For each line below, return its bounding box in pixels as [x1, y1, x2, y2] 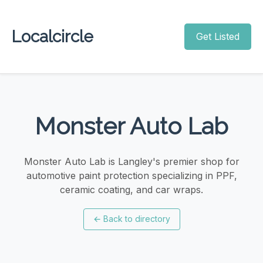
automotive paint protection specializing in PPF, [26, 169, 237, 181]
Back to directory [103, 214, 170, 224]
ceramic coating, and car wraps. [60, 183, 203, 195]
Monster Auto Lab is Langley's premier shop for [23, 155, 240, 167]
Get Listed [196, 31, 240, 42]
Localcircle [12, 26, 93, 46]
